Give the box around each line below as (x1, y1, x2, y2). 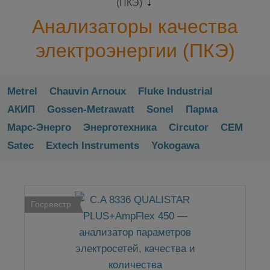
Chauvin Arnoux (49, 86, 126, 98)
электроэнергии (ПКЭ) (35, 40, 235, 61)
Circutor (169, 122, 209, 134)
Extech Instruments (46, 140, 139, 152)
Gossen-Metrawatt (47, 104, 134, 116)
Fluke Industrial (138, 86, 213, 98)
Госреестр (31, 199, 71, 210)
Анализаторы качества (32, 16, 238, 37)
